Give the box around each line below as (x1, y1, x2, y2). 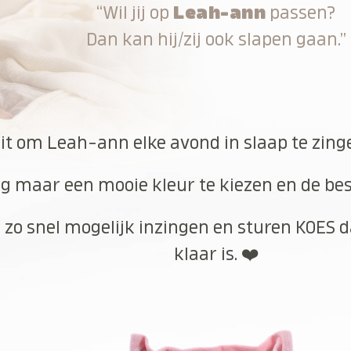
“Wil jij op (96, 3, 174, 22)
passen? (266, 3, 337, 22)
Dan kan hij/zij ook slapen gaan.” (86, 30, 347, 49)
